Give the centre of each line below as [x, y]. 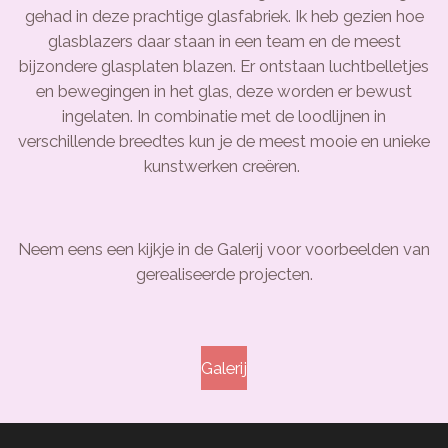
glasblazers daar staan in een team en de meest [224, 41]
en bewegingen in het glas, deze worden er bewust [224, 91]
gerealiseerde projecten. [224, 274]
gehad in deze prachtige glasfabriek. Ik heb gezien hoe [224, 16]
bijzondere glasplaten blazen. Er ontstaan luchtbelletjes [224, 66]
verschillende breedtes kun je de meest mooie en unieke [224, 141]
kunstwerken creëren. [224, 166]
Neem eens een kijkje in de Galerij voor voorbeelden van [224, 249]
